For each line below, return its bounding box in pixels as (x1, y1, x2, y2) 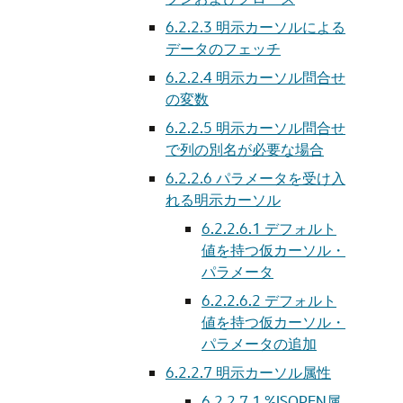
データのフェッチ (166, 39, 281, 58)
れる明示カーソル (166, 190, 281, 209)
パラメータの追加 (201, 334, 317, 353)
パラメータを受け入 (216, 168, 345, 187)
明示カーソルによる (216, 17, 345, 36)
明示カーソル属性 (216, 363, 331, 381)
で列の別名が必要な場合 (166, 139, 324, 158)
